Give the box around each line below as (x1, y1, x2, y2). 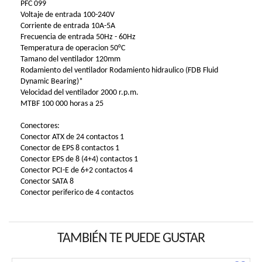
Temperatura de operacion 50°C (20, 44, 125, 53)
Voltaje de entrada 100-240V (20, 11, 115, 20)
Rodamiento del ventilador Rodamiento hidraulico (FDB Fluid (20, 66, 218, 75)
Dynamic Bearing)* (20, 77, 83, 87)
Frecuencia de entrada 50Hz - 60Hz (20, 33, 136, 42)
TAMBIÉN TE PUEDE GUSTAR (57, 232, 205, 246)
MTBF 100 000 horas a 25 (20, 99, 104, 109)
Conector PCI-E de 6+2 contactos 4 (20, 166, 133, 175)
